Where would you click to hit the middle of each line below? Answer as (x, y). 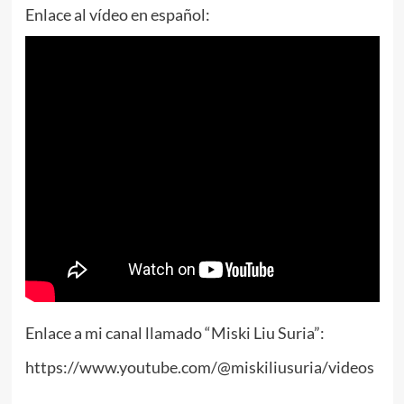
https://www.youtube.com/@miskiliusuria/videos (199, 367)
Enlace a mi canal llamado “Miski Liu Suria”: (174, 332)
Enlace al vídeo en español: (117, 15)
